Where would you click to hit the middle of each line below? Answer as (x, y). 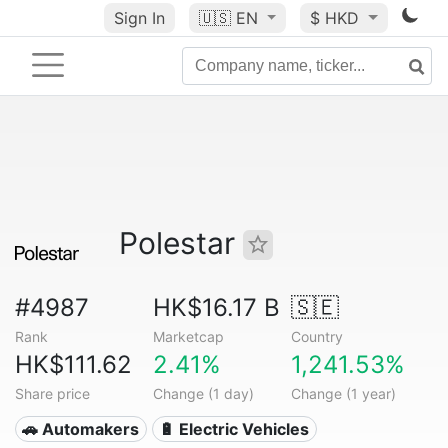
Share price (52, 393)
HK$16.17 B (216, 307)
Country (316, 336)
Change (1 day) (203, 393)
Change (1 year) (343, 393)
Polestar (181, 243)
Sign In (139, 18)
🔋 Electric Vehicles (234, 429)
